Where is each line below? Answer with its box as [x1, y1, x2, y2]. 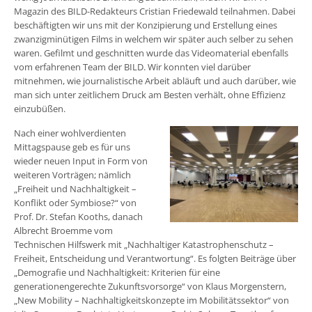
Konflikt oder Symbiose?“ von [14, 196, 136, 210]
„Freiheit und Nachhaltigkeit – [14, 182, 136, 196]
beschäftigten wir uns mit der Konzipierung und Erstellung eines [14, 19, 277, 32]
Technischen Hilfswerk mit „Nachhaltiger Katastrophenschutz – [14, 238, 274, 251]
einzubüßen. [14, 102, 65, 116]
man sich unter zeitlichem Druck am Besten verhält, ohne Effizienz [14, 88, 286, 102]
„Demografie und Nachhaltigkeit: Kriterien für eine [14, 266, 220, 279]
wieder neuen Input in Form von [14, 155, 148, 168]
